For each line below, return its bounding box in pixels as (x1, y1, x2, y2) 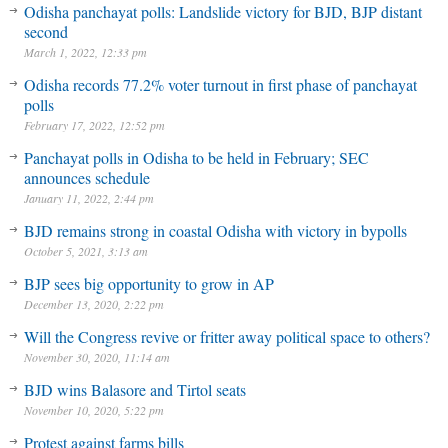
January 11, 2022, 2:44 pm (23, 190, 154, 206)
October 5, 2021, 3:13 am (23, 243, 148, 259)
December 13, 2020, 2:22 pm (23, 296, 164, 312)
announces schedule (23, 167, 150, 188)
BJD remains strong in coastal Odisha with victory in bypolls (23, 220, 407, 241)
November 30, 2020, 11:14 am (23, 349, 170, 365)
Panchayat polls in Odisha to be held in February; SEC (23, 147, 369, 168)
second (23, 21, 68, 42)
